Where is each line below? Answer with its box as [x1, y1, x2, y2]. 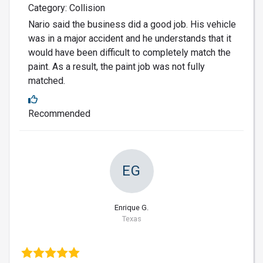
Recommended [28, 108, 90, 120]
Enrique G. [114, 203, 149, 213]
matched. [28, 75, 65, 87]
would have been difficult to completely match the [28, 47, 231, 59]
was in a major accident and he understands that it [28, 33, 231, 45]
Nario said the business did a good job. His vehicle [28, 19, 236, 31]
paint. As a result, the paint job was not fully [28, 61, 205, 73]
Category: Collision [28, 2, 105, 14]
